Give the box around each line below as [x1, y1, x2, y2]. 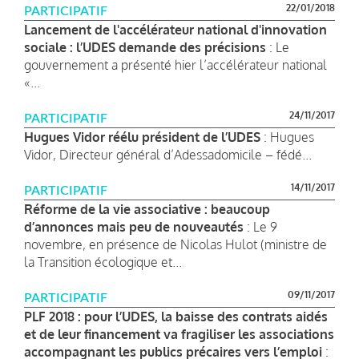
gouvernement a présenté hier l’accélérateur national [24, 56, 327, 73]
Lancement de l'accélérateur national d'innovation [24, 21, 327, 38]
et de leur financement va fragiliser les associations [24, 325, 334, 342]
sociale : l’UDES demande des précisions [24, 38, 266, 55]
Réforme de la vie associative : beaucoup [24, 200, 270, 217]
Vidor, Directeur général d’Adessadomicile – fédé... [24, 146, 312, 163]
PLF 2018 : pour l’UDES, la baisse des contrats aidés [24, 308, 328, 325]
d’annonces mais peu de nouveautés [24, 218, 244, 235]
